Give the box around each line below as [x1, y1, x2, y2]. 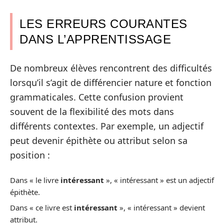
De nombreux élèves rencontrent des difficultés [10, 62, 212, 74]
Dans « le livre [10, 174, 60, 185]
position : [10, 149, 50, 161]
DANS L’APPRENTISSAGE [19, 32, 171, 46]
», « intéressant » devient [117, 202, 205, 212]
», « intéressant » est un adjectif [104, 174, 214, 185]
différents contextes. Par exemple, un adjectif [10, 120, 203, 132]
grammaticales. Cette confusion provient [10, 91, 183, 103]
